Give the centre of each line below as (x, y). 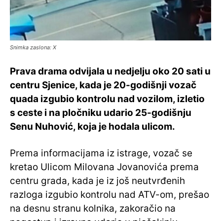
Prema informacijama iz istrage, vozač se (101, 153)
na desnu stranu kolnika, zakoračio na (93, 208)
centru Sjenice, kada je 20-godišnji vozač (103, 85)
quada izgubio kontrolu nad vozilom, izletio (107, 99)
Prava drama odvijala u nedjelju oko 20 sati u (110, 71)
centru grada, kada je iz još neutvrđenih (97, 181)
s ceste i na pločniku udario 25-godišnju (101, 112)
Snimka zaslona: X (33, 47)
